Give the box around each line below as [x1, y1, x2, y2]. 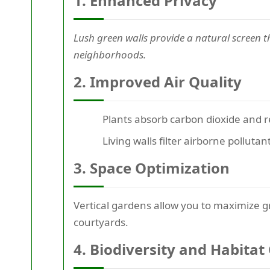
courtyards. [74, 215, 128, 230]
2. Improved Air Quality [74, 72, 242, 92]
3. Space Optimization [74, 158, 230, 178]
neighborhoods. [74, 48, 146, 62]
